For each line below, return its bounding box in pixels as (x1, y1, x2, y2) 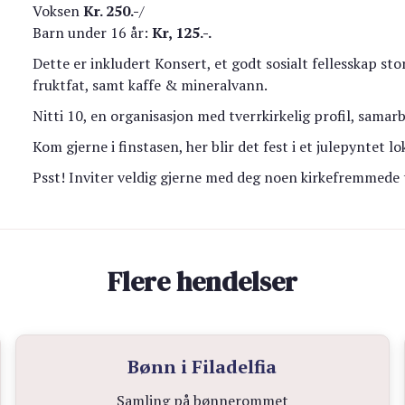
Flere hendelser (107, 263, 297, 301)
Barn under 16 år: (33, 23, 153, 43)
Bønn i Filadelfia (127, 354, 278, 380)
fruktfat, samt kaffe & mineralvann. (33, 75, 271, 96)
